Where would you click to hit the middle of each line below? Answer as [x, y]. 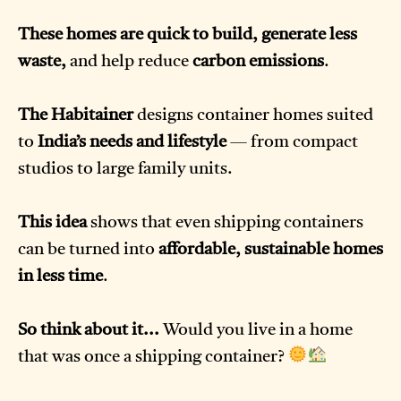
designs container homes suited [253, 115]
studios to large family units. [125, 169]
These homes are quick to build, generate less [188, 35]
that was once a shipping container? [153, 357]
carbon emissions [258, 62]
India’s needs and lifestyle [132, 142]
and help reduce [129, 62]
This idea [52, 223]
